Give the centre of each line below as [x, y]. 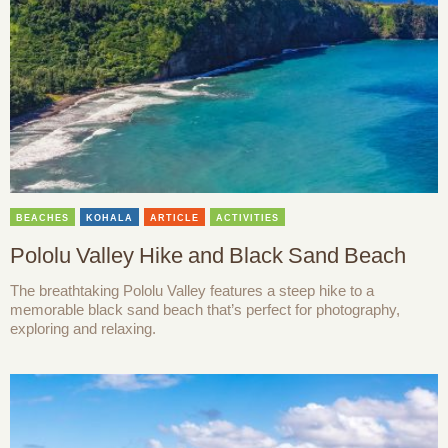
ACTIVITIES [247, 218]
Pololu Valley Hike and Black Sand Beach [208, 256]
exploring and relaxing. [83, 329]
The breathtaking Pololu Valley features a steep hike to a [192, 291]
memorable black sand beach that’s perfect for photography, [205, 310]
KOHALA [109, 218]
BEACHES [42, 218]
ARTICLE [174, 218]
